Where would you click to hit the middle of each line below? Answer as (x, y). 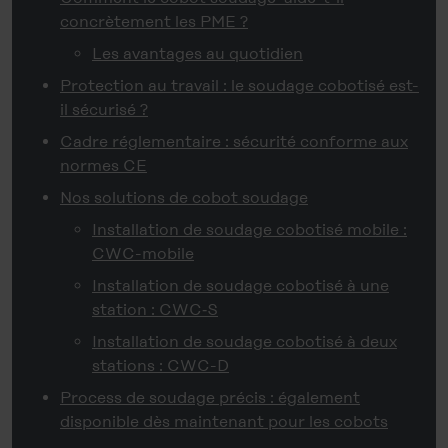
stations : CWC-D (160, 365)
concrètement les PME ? (154, 21)
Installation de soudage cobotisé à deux (244, 341)
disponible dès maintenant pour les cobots (224, 421)
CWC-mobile (143, 253)
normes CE (103, 165)
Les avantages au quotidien (197, 53)
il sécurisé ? (104, 109)
